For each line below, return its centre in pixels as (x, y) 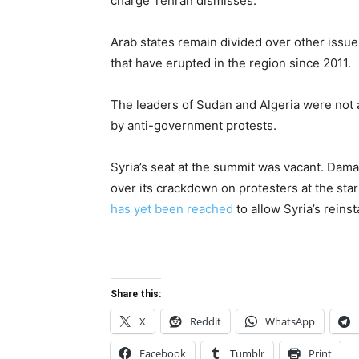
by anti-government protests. (194, 126)
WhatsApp (290, 322)
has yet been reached (172, 209)
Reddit (206, 322)
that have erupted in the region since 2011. (231, 63)
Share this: (136, 294)
